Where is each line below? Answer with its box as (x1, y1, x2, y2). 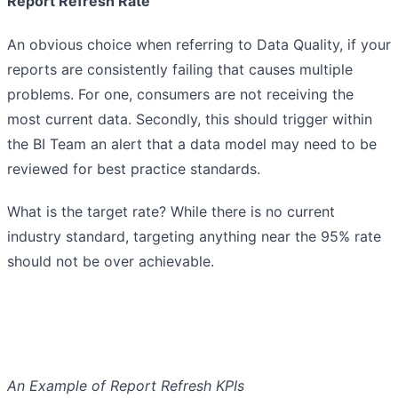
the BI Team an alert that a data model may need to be (7, 135, 377, 154)
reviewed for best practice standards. (7, 160, 260, 179)
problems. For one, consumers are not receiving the (7, 85, 354, 104)
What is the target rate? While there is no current (7, 203, 335, 221)
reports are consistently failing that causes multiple (7, 60, 353, 79)
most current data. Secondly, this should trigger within (7, 110, 372, 129)
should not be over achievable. (7, 252, 214, 271)
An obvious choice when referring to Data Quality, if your (7, 36, 391, 54)
